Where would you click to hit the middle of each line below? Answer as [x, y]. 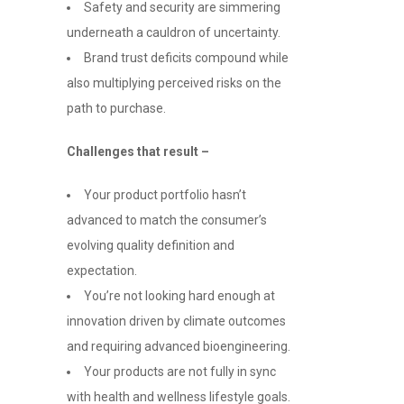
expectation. [102, 271]
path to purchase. [116, 109]
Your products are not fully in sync [180, 372]
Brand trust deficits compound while [186, 58]
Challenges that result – [138, 152]
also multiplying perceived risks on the [174, 83]
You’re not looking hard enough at [179, 296]
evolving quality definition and [151, 246]
